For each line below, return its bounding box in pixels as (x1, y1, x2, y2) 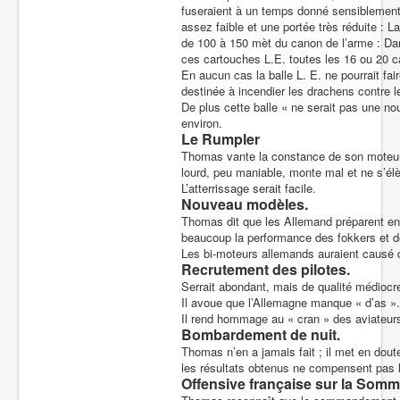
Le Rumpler (181, 129, 260, 149)
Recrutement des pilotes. (181, 259, 350, 279)
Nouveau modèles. (181, 194, 308, 214)
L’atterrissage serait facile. (181, 179, 316, 196)
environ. (181, 114, 222, 131)
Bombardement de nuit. (181, 324, 340, 345)
